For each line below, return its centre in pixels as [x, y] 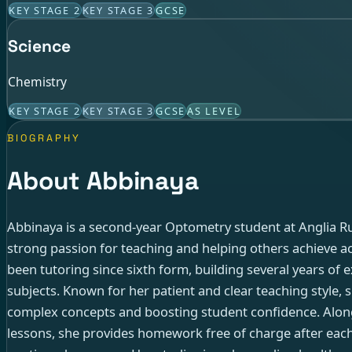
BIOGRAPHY [44, 138]
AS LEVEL [214, 110]
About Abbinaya [103, 181]
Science [39, 46]
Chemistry [37, 82]
